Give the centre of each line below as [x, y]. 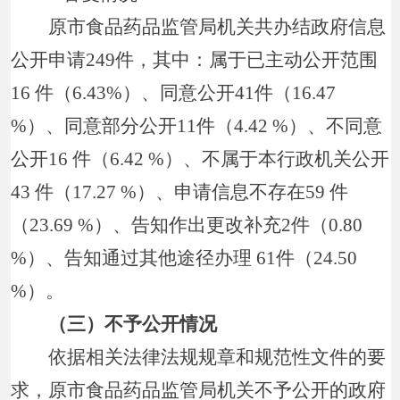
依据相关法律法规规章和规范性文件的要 [199, 357]
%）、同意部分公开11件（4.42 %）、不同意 [197, 125]
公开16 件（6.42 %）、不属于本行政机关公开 [200, 158]
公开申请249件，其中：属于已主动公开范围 [195, 59]
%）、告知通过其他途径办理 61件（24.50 [184, 258]
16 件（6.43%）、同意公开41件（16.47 [174, 92]
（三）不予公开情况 [114, 324]
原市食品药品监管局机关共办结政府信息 [199, 26]
